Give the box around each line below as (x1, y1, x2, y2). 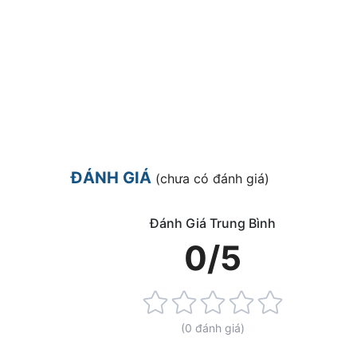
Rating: (72, 296, 108, 310)
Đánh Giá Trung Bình (149, 215, 276, 232)
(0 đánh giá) (180, 321, 245, 335)
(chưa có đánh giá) (155, 171, 269, 187)
